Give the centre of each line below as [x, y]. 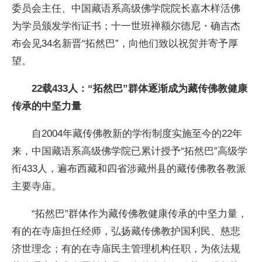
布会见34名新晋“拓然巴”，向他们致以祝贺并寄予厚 [125, 43]
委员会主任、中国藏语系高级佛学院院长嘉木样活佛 [126, 8]
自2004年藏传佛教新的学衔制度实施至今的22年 [127, 134]
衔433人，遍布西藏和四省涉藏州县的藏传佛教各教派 [129, 169]
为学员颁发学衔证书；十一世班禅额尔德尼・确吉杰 [126, 25]
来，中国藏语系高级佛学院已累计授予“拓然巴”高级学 [130, 151]
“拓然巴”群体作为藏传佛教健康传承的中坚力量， [130, 214]
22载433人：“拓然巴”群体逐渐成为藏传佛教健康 [130, 88]
